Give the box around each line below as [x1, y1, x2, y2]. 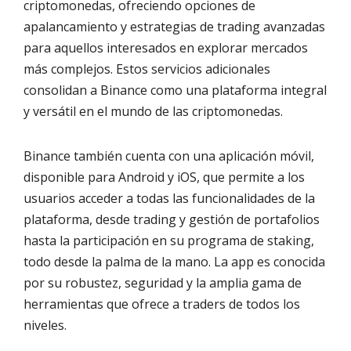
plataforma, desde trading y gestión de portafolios [24, 211, 320, 229]
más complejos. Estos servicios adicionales [24, 60, 270, 78]
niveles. [24, 317, 67, 335]
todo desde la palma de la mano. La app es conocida [24, 253, 325, 271]
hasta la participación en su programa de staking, [24, 232, 314, 250]
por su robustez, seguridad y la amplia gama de [24, 274, 302, 292]
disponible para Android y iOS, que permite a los [24, 168, 305, 186]
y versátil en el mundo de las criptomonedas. [24, 103, 283, 121]
